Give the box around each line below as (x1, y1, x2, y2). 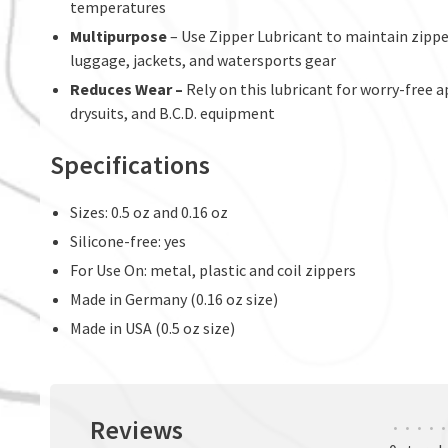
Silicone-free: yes (70, 231, 186, 251)
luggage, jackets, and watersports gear (70, 50, 336, 70)
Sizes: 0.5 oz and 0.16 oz (70, 202, 228, 222)
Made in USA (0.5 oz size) (70, 318, 235, 338)
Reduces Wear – (70, 79, 186, 99)
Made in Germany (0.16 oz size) (70, 289, 278, 309)
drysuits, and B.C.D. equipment (70, 103, 275, 123)
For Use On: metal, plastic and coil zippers (70, 260, 356, 280)
